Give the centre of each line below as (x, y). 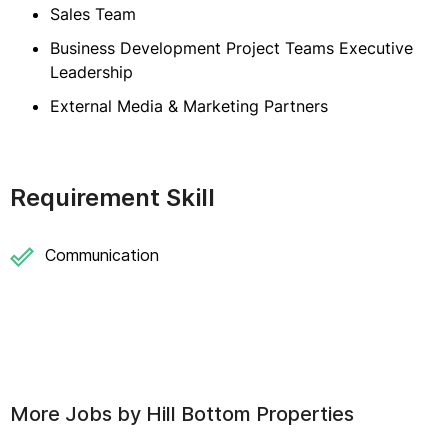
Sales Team (93, 14)
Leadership (91, 72)
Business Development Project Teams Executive (231, 48)
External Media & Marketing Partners (189, 106)
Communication (102, 255)
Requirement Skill (112, 197)
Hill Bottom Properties (250, 414)
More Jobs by (78, 414)
